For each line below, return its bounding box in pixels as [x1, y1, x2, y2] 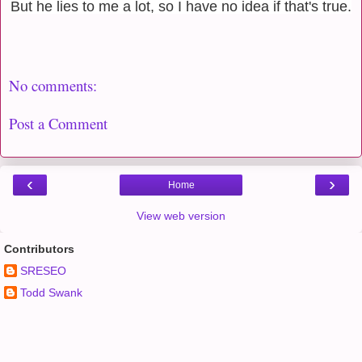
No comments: [9, 75, 97, 96]
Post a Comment [9, 112, 107, 133]
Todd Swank [20, 285, 82, 299]
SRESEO [20, 263, 66, 277]
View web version [137, 209, 225, 223]
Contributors [4, 242, 74, 256]
